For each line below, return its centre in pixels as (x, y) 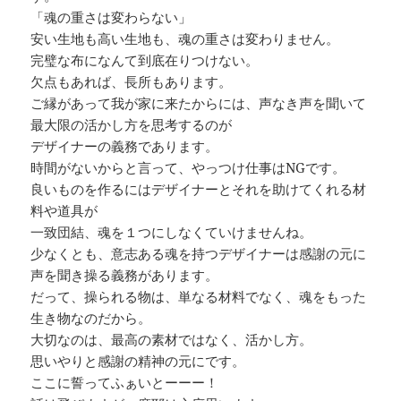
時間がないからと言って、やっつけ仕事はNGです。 (188, 168)
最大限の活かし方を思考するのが (132, 125)
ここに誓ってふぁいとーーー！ (125, 383)
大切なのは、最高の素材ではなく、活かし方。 (172, 340)
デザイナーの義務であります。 (125, 146)
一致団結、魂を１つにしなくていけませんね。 (172, 232)
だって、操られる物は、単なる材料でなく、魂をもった (199, 297)
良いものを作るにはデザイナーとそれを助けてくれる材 (199, 189)
